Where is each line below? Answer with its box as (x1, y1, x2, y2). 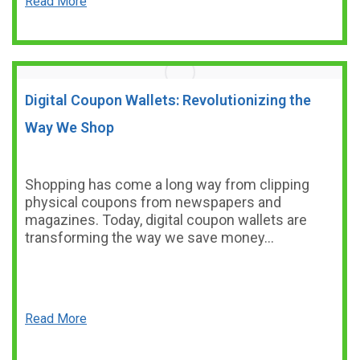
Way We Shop (25, 119, 114, 136)
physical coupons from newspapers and (25, 194, 281, 211)
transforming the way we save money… (25, 229, 274, 246)
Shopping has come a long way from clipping (25, 176, 309, 193)
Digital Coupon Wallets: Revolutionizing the (25, 92, 311, 108)
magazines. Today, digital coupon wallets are (25, 211, 307, 228)
